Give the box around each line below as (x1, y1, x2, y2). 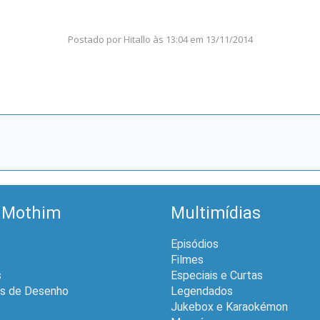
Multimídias (171, 203, 261, 223)
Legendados (171, 284, 233, 298)
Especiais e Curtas (171, 268, 263, 282)
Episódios (171, 236, 219, 251)
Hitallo (124, 32, 151, 46)
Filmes (171, 252, 204, 266)
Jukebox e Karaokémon (171, 299, 288, 314)
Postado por (68, 32, 124, 46)
